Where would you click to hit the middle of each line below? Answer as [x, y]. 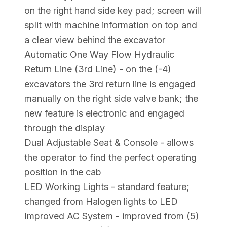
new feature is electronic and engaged [104, 113]
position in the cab [63, 172]
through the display [65, 128]
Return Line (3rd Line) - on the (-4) [98, 69]
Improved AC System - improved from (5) [112, 216]
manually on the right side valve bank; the [111, 98]
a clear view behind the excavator [95, 40]
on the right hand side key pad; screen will [113, 10]
